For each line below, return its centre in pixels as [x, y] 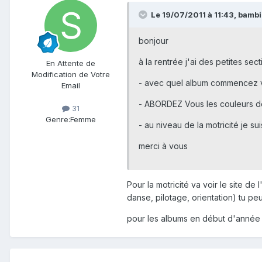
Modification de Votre [71, 74]
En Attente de [71, 63]
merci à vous [163, 146]
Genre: [58, 120]
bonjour [154, 40]
